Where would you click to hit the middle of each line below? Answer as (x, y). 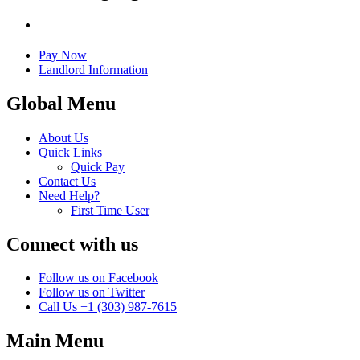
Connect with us (72, 244)
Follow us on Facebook (98, 278)
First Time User (110, 210)
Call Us (58, 307)
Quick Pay (98, 166)
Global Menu (61, 103)
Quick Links (70, 152)
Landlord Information (93, 69)
